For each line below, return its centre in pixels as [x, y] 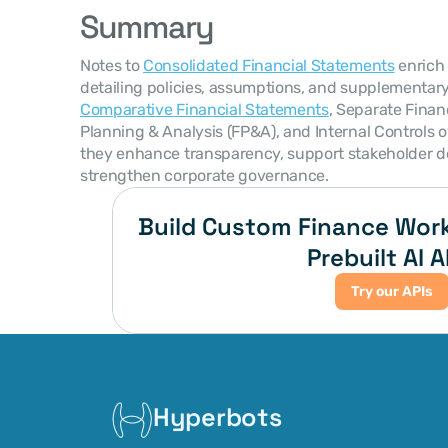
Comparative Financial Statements [204, 109]
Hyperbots [217, 417]
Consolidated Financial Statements [269, 65]
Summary [147, 27]
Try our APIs [392, 291]
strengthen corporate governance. [204, 175]
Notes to [112, 65]
